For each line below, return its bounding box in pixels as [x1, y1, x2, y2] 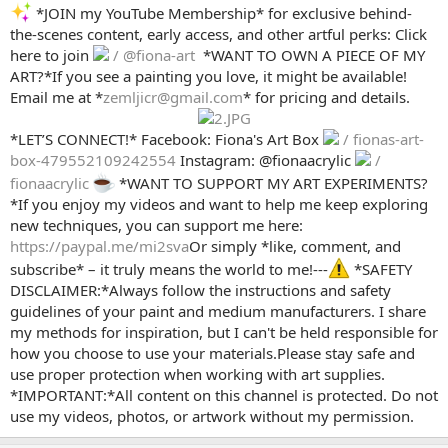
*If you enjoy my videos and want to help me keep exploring [10, 194, 428, 215]
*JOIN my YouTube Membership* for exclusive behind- [32, 3, 412, 24]
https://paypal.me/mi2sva [10, 236, 189, 257]
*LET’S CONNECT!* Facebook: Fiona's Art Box [10, 129, 323, 150]
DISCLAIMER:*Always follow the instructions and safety [10, 280, 391, 301]
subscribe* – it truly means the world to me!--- [10, 259, 328, 280]
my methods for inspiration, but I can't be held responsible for [10, 322, 438, 343]
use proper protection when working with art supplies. [10, 364, 385, 385]
